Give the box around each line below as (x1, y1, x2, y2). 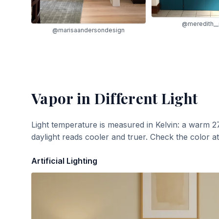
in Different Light (73, 88, 198, 108)
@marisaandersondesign (52, 26, 125, 34)
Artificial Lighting (31, 155, 97, 166)
